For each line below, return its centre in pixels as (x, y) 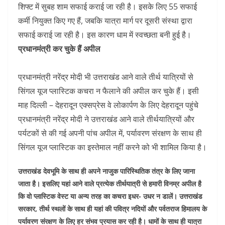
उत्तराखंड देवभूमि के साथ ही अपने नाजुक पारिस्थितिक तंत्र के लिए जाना (106, 171)
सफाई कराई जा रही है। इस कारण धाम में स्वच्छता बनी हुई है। (105, 34)
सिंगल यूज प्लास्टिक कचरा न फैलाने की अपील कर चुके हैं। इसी (108, 91)
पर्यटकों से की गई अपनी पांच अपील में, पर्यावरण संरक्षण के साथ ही (110, 133)
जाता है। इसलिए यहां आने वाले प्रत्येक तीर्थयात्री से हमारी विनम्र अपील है (110, 183)
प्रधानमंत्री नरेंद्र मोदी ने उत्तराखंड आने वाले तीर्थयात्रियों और (106, 119)
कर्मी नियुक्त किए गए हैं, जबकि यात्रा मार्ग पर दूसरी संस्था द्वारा (105, 20)
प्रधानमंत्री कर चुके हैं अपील (59, 48)
